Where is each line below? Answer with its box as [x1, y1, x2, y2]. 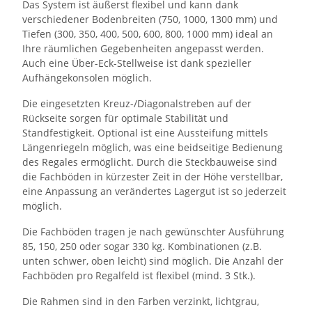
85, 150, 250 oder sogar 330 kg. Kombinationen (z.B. [22, 239, 262, 253]
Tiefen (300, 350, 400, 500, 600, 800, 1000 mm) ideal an [22, 26, 273, 40]
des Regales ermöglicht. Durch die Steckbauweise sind [22, 155, 277, 169]
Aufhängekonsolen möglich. [22, 70, 152, 84]
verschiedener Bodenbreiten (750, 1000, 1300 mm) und [22, 12, 278, 26]
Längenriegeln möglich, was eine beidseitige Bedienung [22, 140, 283, 154]
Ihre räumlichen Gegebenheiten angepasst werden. [22, 41, 264, 55]
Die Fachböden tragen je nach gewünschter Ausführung [22, 224, 284, 238]
